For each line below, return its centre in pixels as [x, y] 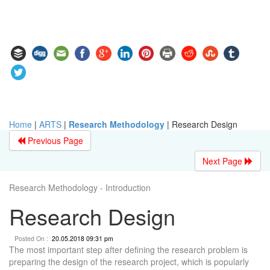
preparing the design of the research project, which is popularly [129, 261]
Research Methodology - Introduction [80, 187]
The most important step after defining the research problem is [128, 249]
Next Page [224, 161]
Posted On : [30, 238]
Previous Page [54, 140]
